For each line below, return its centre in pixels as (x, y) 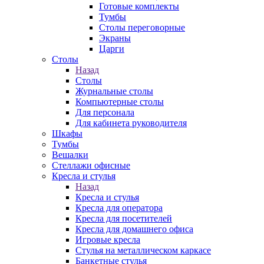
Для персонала (105, 112)
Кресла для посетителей (124, 218)
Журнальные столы (114, 91)
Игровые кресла (108, 240)
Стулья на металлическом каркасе (143, 250)
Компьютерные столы (120, 102)
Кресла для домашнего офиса (134, 229)
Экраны (115, 38)
